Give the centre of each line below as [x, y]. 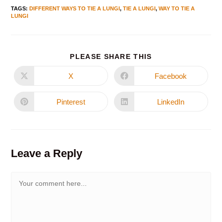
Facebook [171, 76]
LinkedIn [171, 102]
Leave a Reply [47, 154]
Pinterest [71, 102]
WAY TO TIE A [177, 9]
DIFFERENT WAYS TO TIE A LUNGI [75, 9]
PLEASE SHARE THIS [111, 57]
